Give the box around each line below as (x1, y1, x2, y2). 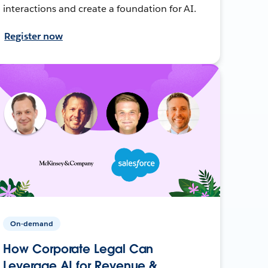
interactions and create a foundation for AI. (3, 2, 197, 15)
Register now (4, 29, 63, 42)
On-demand (10, 218, 54, 229)
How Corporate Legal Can (3, 240, 154, 257)
